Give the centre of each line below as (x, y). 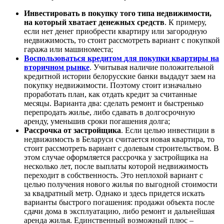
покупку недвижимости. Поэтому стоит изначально (113, 85)
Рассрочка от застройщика (72, 130)
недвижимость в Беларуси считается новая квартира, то (119, 139)
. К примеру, (185, 22)
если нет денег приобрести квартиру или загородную (115, 31)
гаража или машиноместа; (68, 49)
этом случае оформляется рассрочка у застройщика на (116, 157)
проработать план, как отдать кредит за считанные (110, 94)
